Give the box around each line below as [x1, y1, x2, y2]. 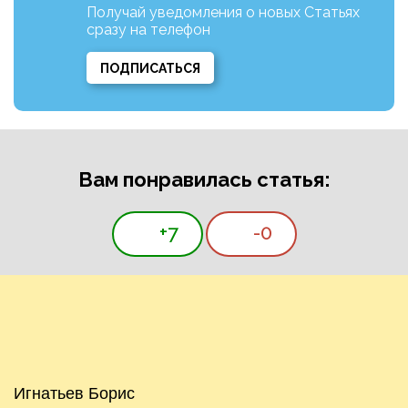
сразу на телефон [87, 21, 210, 39]
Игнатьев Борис [14, 384, 135, 403]
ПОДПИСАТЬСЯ [100, 61, 200, 76]
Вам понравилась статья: [77, 168, 331, 192]
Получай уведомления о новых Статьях [87, 4, 360, 22]
